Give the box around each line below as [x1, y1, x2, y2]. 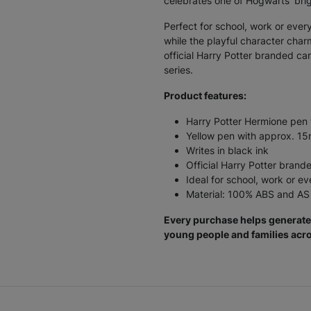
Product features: [164, 90, 246, 102]
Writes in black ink [186, 144, 269, 157]
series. [164, 64, 193, 76]
